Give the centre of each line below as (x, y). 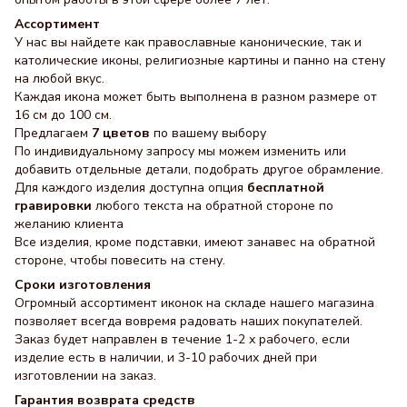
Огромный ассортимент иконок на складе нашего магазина (194, 303)
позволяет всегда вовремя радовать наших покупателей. (189, 321)
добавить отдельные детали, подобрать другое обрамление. (199, 169)
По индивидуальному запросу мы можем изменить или (180, 151)
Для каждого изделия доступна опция (129, 188)
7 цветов (121, 133)
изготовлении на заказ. (85, 376)
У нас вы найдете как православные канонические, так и (188, 42)
